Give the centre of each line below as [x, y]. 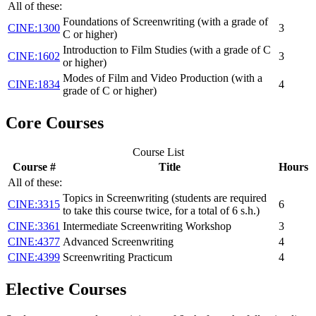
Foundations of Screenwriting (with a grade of [165, 21]
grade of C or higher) [110, 90]
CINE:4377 [34, 242]
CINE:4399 [34, 257]
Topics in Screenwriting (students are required [165, 198]
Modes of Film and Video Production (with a [163, 78]
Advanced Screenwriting [118, 242]
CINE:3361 [34, 226]
